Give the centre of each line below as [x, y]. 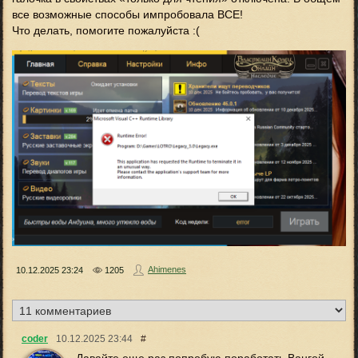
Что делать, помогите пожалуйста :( [106, 30]
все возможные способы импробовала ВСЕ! [127, 14]
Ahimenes [167, 270]
